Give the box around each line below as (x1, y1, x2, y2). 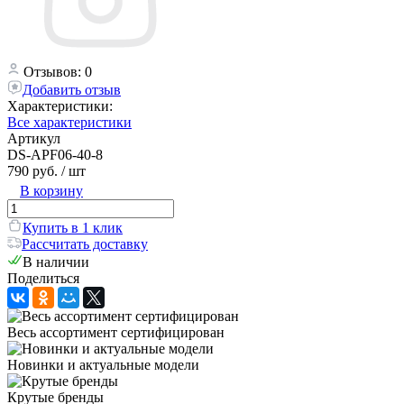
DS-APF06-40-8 (7, 146, 103, 162)
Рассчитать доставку (22, 235, 148, 252)
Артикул (7, 130, 60, 146)
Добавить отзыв (23, 81, 121, 97)
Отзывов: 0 (23, 63, 92, 79)
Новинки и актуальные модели (7, 356, 199, 372)
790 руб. (7, 162, 58, 179)
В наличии (23, 253, 89, 270)
